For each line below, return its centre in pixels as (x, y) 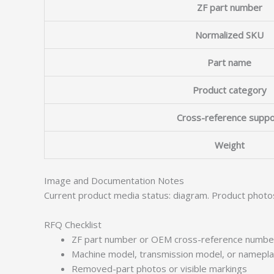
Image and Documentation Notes (114, 180)
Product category (229, 90)
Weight (229, 145)
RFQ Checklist (73, 224)
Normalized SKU (229, 35)
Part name (229, 62)
